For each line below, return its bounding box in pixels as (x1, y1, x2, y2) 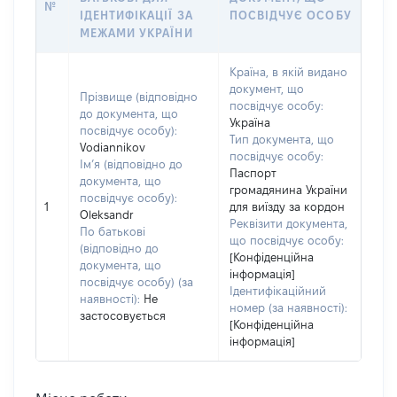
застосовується (80, 309, 166, 322)
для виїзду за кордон (230, 200, 345, 213)
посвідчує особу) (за (80, 276, 193, 288)
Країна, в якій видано (230, 66, 347, 78)
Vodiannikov (80, 141, 145, 153)
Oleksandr (80, 208, 134, 221)
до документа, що (80, 107, 178, 120)
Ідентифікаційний (230, 284, 326, 297)
